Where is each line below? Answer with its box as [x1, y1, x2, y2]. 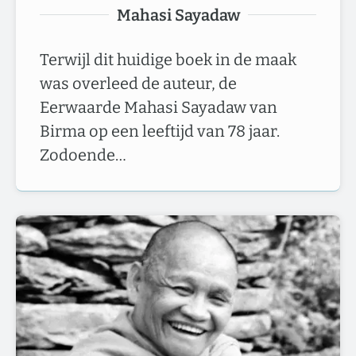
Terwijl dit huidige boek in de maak [40, 49, 296, 69]
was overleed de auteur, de [40, 73, 237, 93]
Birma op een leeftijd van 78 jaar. [40, 121, 280, 141]
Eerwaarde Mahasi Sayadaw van [40, 97, 277, 117]
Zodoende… [40, 145, 126, 164]
